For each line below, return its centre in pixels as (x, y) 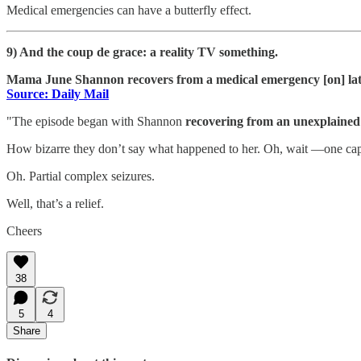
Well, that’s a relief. (55, 203)
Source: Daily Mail (58, 93)
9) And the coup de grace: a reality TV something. (142, 52)
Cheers (24, 230)
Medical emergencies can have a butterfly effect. (129, 10)
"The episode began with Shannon (96, 121)
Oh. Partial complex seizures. (81, 176)
